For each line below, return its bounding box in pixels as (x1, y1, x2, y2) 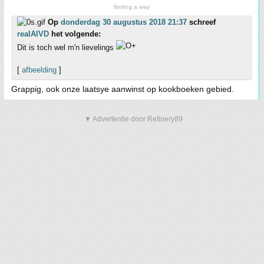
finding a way (114, 3, 150, 10)
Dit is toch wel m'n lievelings (17, 42, 116, 52)
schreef (187, 17, 216, 27)
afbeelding (22, 65, 57, 74)
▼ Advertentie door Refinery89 (84, 114, 183, 123)
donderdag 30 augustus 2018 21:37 (61, 17, 187, 27)
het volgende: (49, 29, 101, 38)
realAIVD (17, 29, 49, 38)
